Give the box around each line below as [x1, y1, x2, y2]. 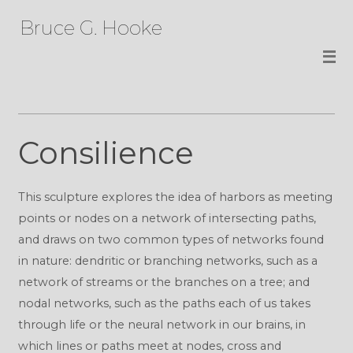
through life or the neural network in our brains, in [17, 317, 306, 332]
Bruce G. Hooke [20, 17, 162, 39]
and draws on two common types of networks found [17, 232, 324, 247]
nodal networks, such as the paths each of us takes [17, 295, 310, 310]
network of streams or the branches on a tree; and [17, 274, 310, 289]
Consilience [17, 134, 194, 172]
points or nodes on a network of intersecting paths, [17, 210, 316, 225]
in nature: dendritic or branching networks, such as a [17, 253, 318, 268]
